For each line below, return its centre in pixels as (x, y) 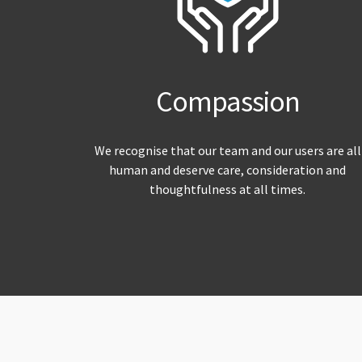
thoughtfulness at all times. (228, 189)
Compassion (227, 102)
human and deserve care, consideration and (228, 170)
